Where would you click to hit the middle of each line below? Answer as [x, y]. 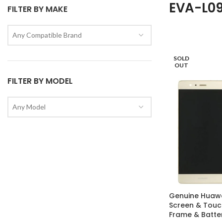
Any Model [29, 107]
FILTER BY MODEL [40, 81]
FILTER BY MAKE [37, 9]
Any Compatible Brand [47, 35]
